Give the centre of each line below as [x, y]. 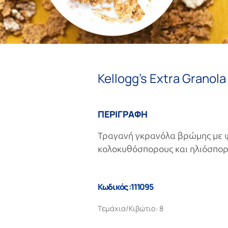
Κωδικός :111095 [125, 187]
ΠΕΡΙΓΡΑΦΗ [123, 114]
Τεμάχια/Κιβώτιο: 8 [131, 208]
